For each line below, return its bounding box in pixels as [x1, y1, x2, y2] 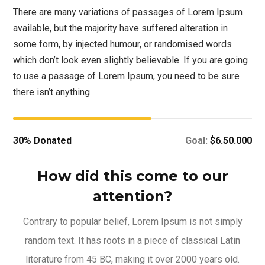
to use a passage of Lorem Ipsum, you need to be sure [13, 70, 240, 82]
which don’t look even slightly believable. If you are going [13, 54, 248, 66]
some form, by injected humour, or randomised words [13, 38, 232, 50]
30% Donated [13, 134, 72, 146]
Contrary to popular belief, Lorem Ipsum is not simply [22, 215, 243, 227]
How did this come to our [37, 167, 228, 185]
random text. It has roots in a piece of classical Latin [25, 234, 240, 246]
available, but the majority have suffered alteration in [13, 22, 228, 34]
